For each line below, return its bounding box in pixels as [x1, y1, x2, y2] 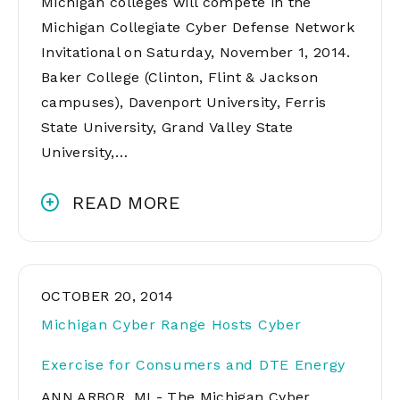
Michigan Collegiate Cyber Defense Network [41, 19, 354, 36]
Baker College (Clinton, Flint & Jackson [41, 69, 319, 86]
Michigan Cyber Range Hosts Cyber [41, 316, 302, 333]
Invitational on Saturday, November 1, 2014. [41, 44, 351, 61]
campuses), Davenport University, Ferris [41, 94, 327, 111]
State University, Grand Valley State [41, 119, 294, 136]
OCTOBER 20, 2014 [41, 287, 174, 304]
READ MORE [72, 192, 181, 213]
